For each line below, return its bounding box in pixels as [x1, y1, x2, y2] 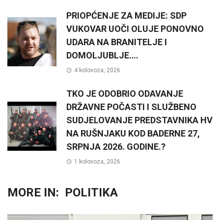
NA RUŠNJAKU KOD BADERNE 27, [66, 128, 200, 138]
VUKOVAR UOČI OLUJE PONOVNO [66, 23, 204, 34]
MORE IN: [7, 185, 59, 199]
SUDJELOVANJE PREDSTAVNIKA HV [66, 114, 213, 125]
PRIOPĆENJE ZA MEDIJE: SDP [66, 10, 187, 21]
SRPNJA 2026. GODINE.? [66, 141, 165, 152]
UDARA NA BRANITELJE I [66, 36, 167, 47]
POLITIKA [65, 185, 118, 199]
